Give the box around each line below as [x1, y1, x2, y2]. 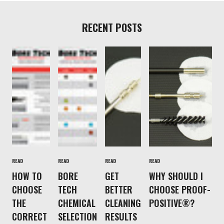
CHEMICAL [58, 196, 95, 209]
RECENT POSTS [82, 19, 142, 35]
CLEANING [105, 196, 141, 209]
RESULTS [105, 209, 137, 223]
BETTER [105, 182, 132, 196]
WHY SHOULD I [149, 169, 203, 182]
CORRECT [12, 209, 47, 223]
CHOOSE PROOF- [149, 182, 210, 196]
